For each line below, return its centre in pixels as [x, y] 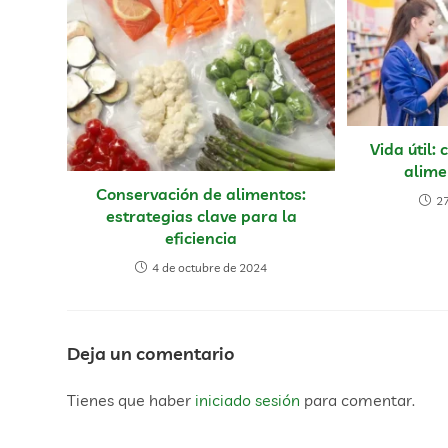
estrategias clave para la [201, 215]
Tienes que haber [131, 399]
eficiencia [201, 237]
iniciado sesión [248, 399]
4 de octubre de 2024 [209, 267]
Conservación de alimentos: [201, 193]
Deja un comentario [151, 353]
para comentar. [358, 399]
